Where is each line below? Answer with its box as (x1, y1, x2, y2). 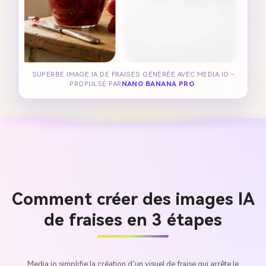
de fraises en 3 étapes (44, 210, 222, 230)
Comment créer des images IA (11, 189, 255, 209)
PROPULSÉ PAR (69, 80, 122, 88)
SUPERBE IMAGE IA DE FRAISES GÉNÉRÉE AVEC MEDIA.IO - (31, 71, 235, 79)
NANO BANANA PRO (121, 80, 195, 88)
